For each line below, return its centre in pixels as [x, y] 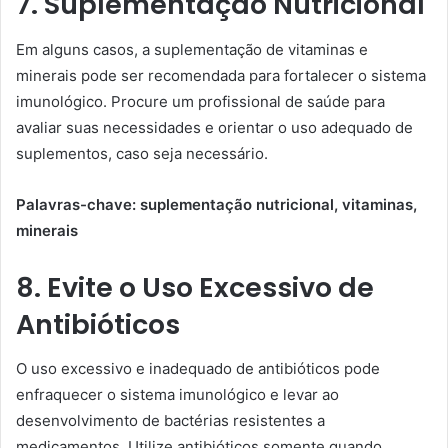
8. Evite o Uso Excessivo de [195, 287]
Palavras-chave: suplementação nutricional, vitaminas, [216, 204]
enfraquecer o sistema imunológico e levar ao [177, 395]
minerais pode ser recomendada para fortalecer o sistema [221, 75]
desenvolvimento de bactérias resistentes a [170, 421]
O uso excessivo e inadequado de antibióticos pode [198, 369]
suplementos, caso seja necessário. [142, 153]
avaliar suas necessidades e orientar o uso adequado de [214, 127]
